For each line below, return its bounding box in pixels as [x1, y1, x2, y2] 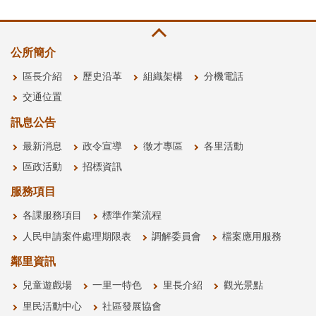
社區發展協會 [102, 301, 162, 312]
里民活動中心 [22, 301, 82, 312]
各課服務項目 [22, 211, 82, 221]
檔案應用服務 [221, 231, 281, 242]
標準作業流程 [102, 211, 162, 221]
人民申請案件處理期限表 [22, 231, 131, 242]
